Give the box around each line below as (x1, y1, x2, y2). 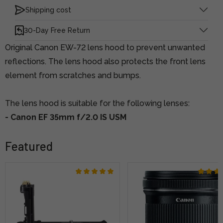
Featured (5, 138, 53, 153)
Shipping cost (25, 5, 71, 14)
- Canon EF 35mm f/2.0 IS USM (5, 112, 126, 122)
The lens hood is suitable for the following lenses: (5, 98, 190, 108)
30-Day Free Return (24, 26, 90, 34)
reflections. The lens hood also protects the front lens (5, 56, 206, 66)
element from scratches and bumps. (5, 70, 141, 80)
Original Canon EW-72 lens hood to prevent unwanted (5, 42, 205, 52)
